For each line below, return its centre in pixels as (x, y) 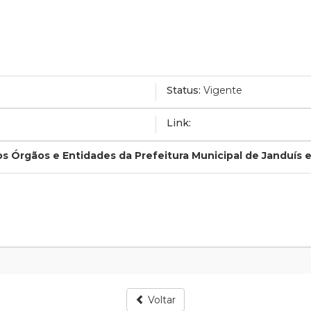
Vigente (223, 90)
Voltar (160, 300)
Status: (184, 90)
